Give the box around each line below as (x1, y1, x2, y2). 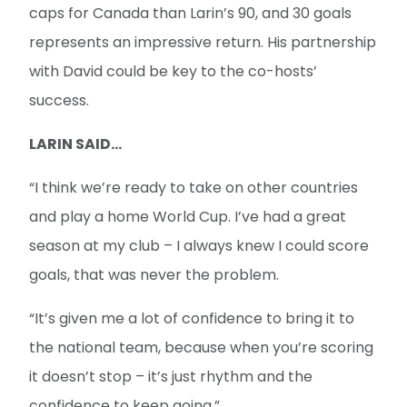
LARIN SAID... (29, 133, 122, 154)
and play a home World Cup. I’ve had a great (29, 205, 346, 227)
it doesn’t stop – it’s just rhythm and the (29, 365, 313, 387)
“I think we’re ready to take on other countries (29, 176, 358, 198)
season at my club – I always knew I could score (29, 234, 369, 256)
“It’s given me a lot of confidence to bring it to (29, 307, 354, 329)
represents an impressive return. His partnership (29, 31, 376, 53)
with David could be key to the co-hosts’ (29, 60, 317, 82)
